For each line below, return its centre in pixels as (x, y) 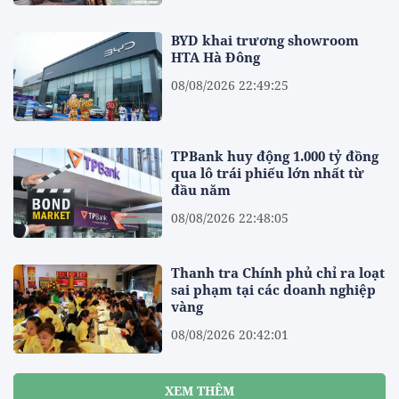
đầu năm (201, 190)
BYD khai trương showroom (265, 41)
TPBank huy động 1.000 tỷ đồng (275, 156)
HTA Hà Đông (216, 57)
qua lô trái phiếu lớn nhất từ (268, 173)
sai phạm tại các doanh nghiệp (274, 289)
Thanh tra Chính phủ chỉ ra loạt (278, 272)
